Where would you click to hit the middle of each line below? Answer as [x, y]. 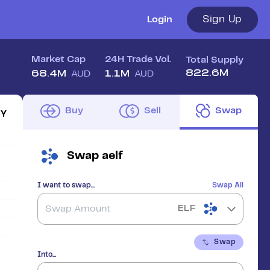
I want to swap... [66, 185]
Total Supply [215, 60]
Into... [47, 255]
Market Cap [58, 59]
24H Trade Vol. [138, 59]
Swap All [228, 185]
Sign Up [222, 19]
